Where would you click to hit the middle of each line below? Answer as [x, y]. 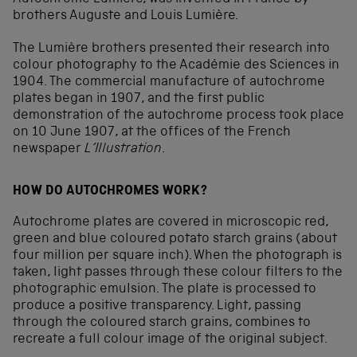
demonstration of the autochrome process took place [178, 116]
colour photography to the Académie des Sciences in [176, 65]
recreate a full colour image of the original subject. [170, 340]
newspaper [49, 149]
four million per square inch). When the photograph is [177, 257]
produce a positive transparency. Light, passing [157, 307]
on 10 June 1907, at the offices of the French [152, 132]
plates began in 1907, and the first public [139, 99]
